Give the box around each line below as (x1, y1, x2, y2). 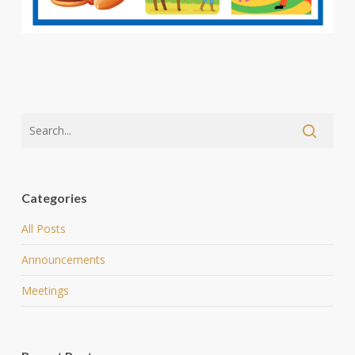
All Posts (21, 221, 66, 237)
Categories (21, 190, 87, 206)
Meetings (21, 283, 69, 299)
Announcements (21, 252, 105, 268)
